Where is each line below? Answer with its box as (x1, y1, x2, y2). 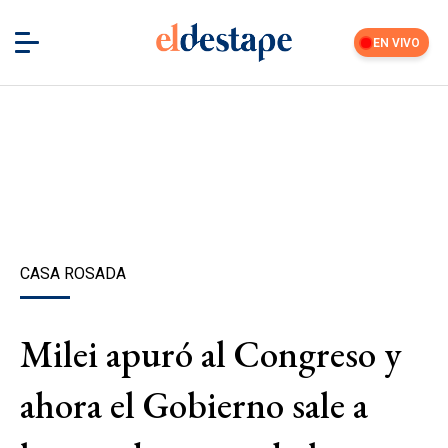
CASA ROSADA (20, 264, 126, 283)
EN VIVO (373, 35, 421, 50)
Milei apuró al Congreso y (20, 330, 401, 378)
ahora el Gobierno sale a (20, 381, 368, 429)
